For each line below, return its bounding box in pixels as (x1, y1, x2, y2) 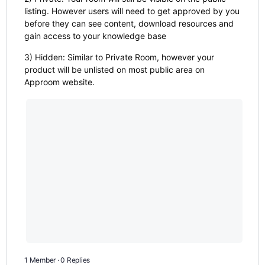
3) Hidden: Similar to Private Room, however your (24, 52, 214, 62)
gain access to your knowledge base (24, 31, 166, 41)
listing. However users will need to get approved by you (24, 6, 240, 16)
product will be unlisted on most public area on (24, 64, 205, 75)
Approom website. (24, 77, 95, 87)
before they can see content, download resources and (24, 18, 234, 28)
